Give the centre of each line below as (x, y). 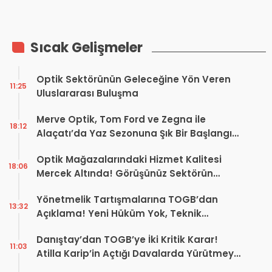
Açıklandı (27, 15)
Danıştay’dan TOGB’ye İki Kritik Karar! (127, 239)
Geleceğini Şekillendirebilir (100, 187)
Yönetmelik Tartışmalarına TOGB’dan (127, 199)
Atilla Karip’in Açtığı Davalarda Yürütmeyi (136, 253)
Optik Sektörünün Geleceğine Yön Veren (134, 79)
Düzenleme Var (73, 227)
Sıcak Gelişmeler (87, 47)
